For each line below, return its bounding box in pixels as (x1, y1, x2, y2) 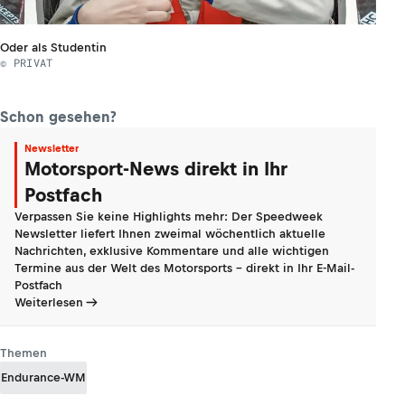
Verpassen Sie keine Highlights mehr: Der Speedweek (14, 209, 323, 223)
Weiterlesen (14, 295, 83, 309)
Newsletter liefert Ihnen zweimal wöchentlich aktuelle (14, 226, 325, 240)
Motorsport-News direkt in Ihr (24, 157, 287, 179)
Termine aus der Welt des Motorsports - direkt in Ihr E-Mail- (14, 260, 354, 275)
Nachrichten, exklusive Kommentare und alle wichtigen (14, 243, 329, 258)
